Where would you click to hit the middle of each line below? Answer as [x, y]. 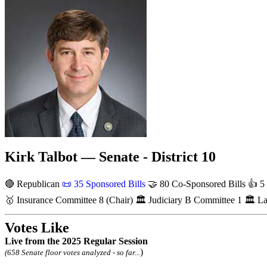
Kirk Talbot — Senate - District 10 [110, 156]
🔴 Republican [33, 184]
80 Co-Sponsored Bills [201, 184]
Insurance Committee [58, 200]
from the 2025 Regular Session [85, 241]
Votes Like [37, 227]
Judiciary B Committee [193, 200]
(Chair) [119, 200]
